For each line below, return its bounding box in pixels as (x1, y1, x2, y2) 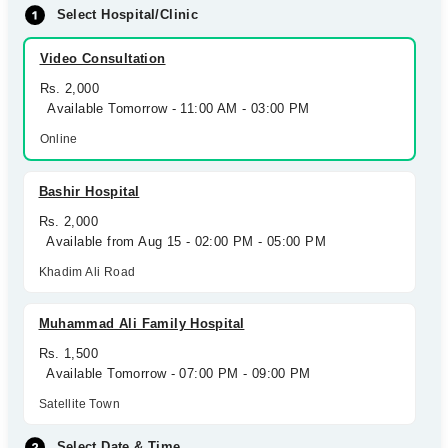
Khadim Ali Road (38, 265, 136, 279)
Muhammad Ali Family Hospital (38, 316, 245, 331)
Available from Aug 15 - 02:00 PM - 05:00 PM (38, 234, 327, 249)
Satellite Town (38, 397, 120, 411)
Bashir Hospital (38, 184, 140, 199)
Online (39, 132, 78, 146)
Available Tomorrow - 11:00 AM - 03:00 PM (39, 101, 310, 116)
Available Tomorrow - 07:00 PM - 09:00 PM (38, 366, 311, 381)
